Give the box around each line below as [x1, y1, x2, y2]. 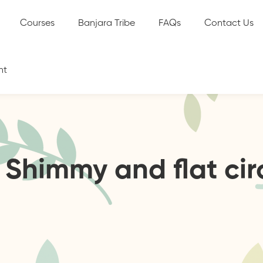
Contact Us [204, 19, 254, 28]
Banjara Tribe [77, 19, 135, 28]
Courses [19, 19, 55, 28]
